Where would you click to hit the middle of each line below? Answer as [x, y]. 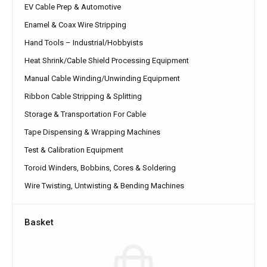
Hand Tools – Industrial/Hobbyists [84, 42]
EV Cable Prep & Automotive [73, 7]
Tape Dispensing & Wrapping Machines [92, 132]
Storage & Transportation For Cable [85, 114]
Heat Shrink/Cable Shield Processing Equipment [107, 60]
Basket [39, 222]
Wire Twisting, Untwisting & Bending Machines [104, 185]
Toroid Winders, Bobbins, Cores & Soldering [100, 167]
